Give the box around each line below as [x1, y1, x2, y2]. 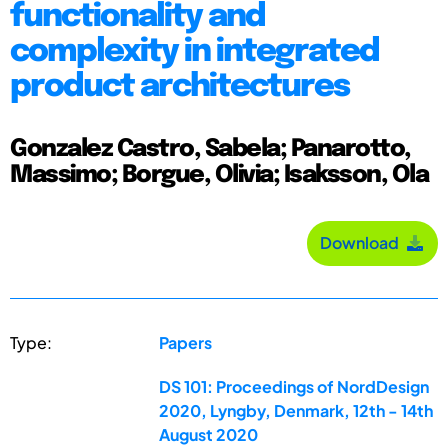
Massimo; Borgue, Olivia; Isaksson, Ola [10, 162, 428, 188]
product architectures [10, 70, 349, 104]
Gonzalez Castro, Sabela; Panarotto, [10, 136, 411, 162]
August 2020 [159, 423, 259, 445]
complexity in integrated [10, 35, 379, 69]
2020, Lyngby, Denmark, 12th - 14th [159, 399, 434, 421]
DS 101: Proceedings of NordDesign [159, 375, 430, 397]
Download [320, 232, 405, 254]
